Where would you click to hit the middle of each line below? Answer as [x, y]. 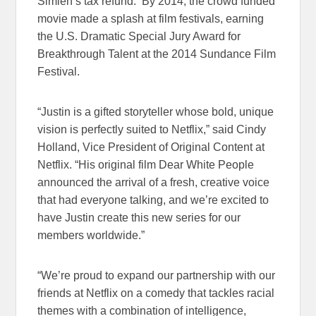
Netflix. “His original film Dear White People [146, 164]
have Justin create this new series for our [139, 217]
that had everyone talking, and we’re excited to [153, 200]
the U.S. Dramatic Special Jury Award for [139, 36]
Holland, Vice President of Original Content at [151, 147]
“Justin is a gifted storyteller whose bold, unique [156, 111]
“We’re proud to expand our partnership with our [157, 275]
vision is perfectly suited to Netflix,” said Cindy [152, 129]
